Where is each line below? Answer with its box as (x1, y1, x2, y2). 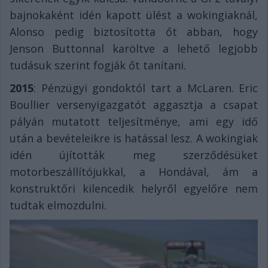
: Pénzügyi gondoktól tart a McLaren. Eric (33, 81, 258, 96)
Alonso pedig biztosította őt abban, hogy (10, 25, 258, 39)
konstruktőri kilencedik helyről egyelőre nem (10, 181, 258, 196)
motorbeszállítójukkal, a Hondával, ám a (10, 165, 258, 179)
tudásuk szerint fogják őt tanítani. (10, 58, 186, 73)
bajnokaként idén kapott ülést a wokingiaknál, (10, 8, 258, 23)
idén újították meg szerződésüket (10, 148, 258, 163)
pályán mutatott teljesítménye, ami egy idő (10, 114, 258, 129)
